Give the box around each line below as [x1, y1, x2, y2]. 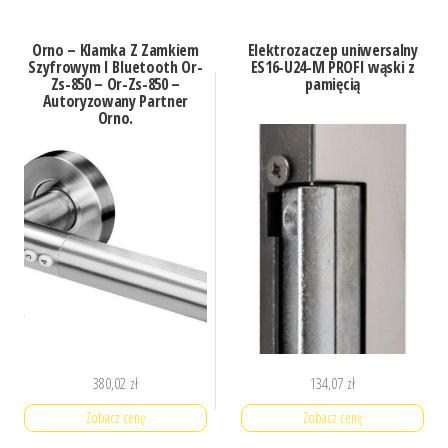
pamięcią [305, 73, 360, 96]
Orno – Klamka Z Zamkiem [31, 39, 199, 62]
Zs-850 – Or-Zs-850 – [50, 73, 181, 96]
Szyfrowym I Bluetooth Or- [28, 56, 203, 79]
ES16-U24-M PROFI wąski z [250, 56, 415, 79]
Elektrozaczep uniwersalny [247, 39, 418, 62]
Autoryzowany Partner [42, 90, 189, 113]
